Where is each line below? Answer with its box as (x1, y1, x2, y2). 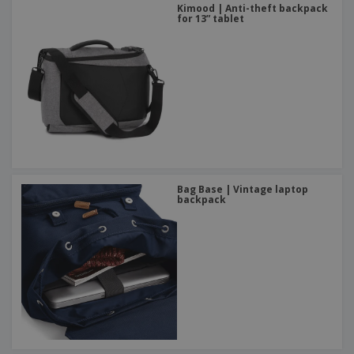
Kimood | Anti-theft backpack (177, 2, 328, 16)
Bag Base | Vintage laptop (177, 183, 308, 197)
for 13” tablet (177, 12, 244, 26)
